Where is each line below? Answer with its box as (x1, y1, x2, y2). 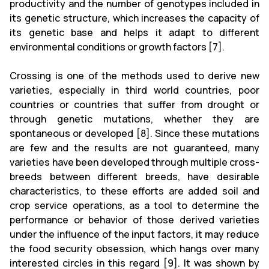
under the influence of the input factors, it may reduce (10, 227, 259, 241)
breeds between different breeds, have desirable (10, 169, 259, 183)
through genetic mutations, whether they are (10, 112, 259, 125)
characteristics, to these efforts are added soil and (10, 184, 259, 198)
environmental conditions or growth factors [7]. (10, 40, 225, 53)
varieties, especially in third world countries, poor (10, 83, 259, 97)
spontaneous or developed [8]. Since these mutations (10, 126, 259, 140)
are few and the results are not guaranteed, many (10, 141, 259, 154)
